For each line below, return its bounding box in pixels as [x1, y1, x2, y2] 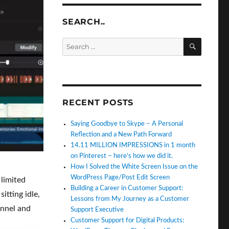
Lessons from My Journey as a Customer [71, 195, 190, 202]
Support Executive [71, 206, 124, 213]
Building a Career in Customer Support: [71, 185, 184, 192]
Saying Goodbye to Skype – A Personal [71, 120, 184, 127]
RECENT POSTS [62, 97, 134, 107]
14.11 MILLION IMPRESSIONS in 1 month [71, 142, 196, 149]
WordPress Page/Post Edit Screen [71, 174, 170, 181]
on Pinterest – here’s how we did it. [71, 152, 175, 159]
